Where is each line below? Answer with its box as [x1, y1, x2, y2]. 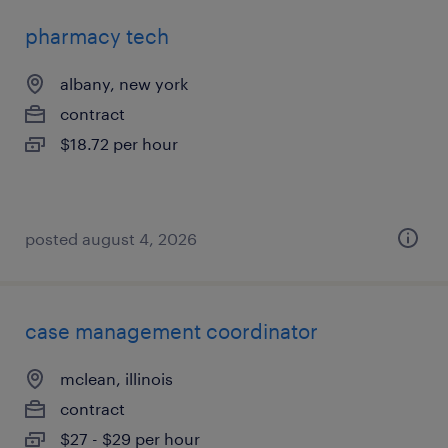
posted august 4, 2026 [25, 229, 197, 248]
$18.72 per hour [60, 134, 178, 153]
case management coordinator [25, 319, 318, 343]
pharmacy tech [25, 24, 169, 48]
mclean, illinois [60, 369, 173, 388]
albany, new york [60, 74, 188, 93]
